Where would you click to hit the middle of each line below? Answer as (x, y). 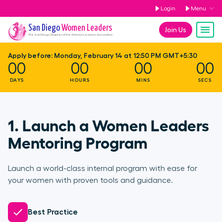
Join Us (176, 30)
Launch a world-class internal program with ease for (103, 168)
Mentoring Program (78, 142)
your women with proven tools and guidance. (90, 180)
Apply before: (31, 55)
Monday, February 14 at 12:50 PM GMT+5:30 (126, 55)
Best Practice (53, 212)
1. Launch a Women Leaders (109, 124)
